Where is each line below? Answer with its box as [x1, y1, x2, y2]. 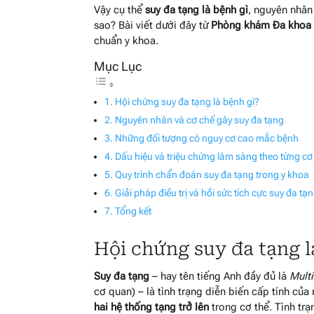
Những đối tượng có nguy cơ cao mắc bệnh [115, 132, 299, 144]
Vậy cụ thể [94, 3, 146, 16]
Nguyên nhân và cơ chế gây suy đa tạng [115, 114, 285, 125]
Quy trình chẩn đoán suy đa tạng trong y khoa [115, 168, 310, 180]
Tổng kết [115, 205, 152, 217]
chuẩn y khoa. [94, 34, 159, 47]
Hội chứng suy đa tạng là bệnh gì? [115, 95, 260, 107]
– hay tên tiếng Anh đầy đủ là [149, 269, 290, 282]
